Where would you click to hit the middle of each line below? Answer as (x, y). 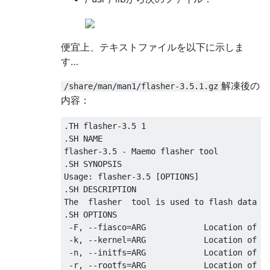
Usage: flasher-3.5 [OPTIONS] (131, 176)
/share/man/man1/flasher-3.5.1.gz (141, 86)
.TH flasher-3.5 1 (105, 126)
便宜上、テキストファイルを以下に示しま (152, 47)
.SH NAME (83, 138)
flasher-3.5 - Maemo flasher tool (141, 151)
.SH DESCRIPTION (100, 189)
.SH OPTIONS (90, 214)
